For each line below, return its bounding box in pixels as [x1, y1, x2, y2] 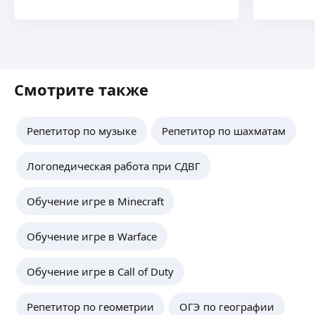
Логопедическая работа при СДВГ [27, 159, 200, 173]
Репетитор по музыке [27, 124, 136, 138]
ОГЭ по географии [179, 300, 274, 314]
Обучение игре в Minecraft [27, 194, 164, 208]
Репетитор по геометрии [27, 300, 154, 314]
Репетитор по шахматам [162, 124, 285, 138]
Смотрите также [14, 79, 148, 100]
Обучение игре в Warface [27, 229, 157, 243]
